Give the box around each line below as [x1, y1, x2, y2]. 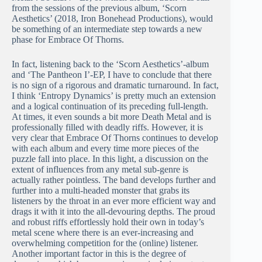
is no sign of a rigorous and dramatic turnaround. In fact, [12, 80, 219, 91]
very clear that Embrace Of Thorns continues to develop [12, 133, 218, 143]
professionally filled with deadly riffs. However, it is [12, 122, 203, 133]
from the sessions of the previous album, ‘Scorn [12, 3, 187, 13]
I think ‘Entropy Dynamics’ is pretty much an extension [12, 91, 216, 101]
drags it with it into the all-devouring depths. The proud [12, 206, 215, 217]
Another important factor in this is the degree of [12, 249, 186, 259]
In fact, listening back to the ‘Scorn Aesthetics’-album [12, 59, 209, 70]
